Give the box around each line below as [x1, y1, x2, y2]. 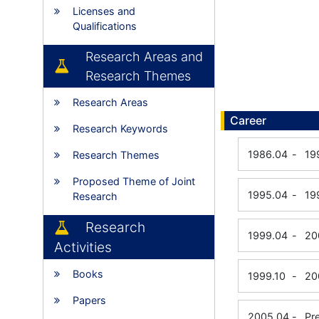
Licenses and [73, 5, 135, 17]
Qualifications [73, 20, 137, 32]
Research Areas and [85, 49, 203, 64]
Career [230, 113, 266, 128]
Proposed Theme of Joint [73, 175, 195, 187]
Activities [54, 239, 112, 256]
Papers [73, 294, 106, 306]
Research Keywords [73, 122, 168, 135]
